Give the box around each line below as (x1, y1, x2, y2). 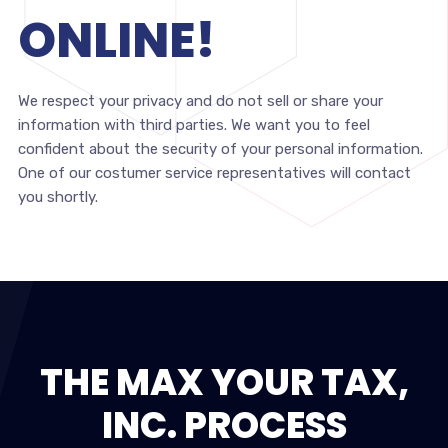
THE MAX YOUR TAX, (39, 357, 409, 408)
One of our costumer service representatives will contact (17, 164, 411, 182)
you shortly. (17, 188, 98, 206)
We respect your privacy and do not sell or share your (17, 92, 383, 110)
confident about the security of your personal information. (17, 140, 423, 158)
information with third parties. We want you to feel (17, 116, 370, 134)
